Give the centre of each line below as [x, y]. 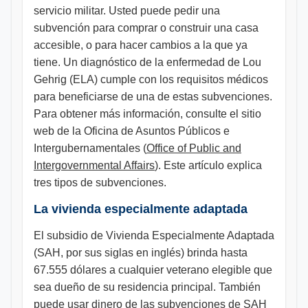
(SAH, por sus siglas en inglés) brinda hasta [141, 253]
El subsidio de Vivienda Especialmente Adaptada [154, 235]
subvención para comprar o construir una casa [146, 28]
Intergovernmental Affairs [94, 165]
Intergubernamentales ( [90, 148]
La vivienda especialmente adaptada [141, 209]
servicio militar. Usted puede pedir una [127, 11]
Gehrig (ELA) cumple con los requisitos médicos [151, 79]
